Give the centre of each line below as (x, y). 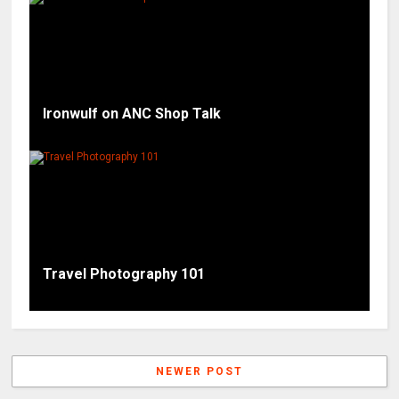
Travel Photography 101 (124, 273)
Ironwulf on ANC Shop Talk (132, 113)
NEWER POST (199, 371)
